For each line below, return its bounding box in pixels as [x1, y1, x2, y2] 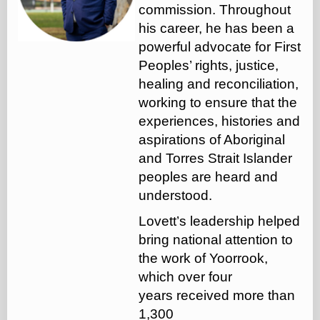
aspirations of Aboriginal [139, 131, 285, 147]
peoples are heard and [139, 169, 278, 184]
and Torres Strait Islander [139, 150, 292, 166]
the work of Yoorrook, [139, 250, 268, 266]
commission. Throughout [139, 1, 291, 17]
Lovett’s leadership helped [139, 213, 300, 229]
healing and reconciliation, [139, 76, 299, 91]
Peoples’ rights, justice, [139, 57, 279, 73]
